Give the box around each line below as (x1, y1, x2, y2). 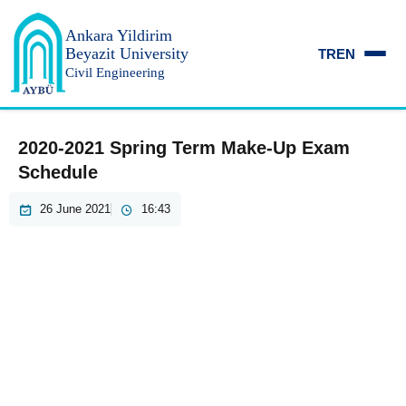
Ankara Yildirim (65, 26, 172, 44)
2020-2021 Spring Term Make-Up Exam (18, 138, 350, 158)
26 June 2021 (40, 202, 111, 216)
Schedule (18, 162, 98, 182)
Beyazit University (65, 44, 188, 63)
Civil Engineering (65, 65, 165, 80)
